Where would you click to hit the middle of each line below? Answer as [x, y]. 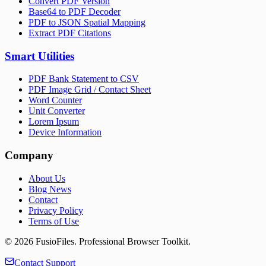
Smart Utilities [39, 56]
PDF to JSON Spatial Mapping [87, 22]
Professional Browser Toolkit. [135, 241]
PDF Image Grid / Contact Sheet [90, 90]
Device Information [65, 132]
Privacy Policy [56, 210]
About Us [47, 178]
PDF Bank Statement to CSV [84, 79]
